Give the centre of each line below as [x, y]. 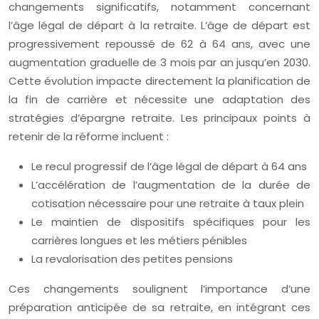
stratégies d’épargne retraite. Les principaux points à [159, 118]
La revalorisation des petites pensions [132, 259]
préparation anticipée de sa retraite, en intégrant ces [159, 308]
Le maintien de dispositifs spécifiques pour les [171, 222]
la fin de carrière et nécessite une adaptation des [159, 100]
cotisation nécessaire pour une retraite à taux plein [168, 204]
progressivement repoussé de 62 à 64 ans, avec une [159, 44]
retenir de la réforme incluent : [89, 137]
